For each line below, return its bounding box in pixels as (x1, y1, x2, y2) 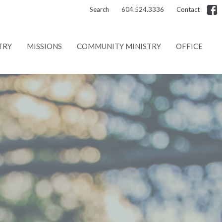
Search (90, 5, 109, 13)
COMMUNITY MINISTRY (77, 42, 162, 51)
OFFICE (176, 42, 203, 51)
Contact (176, 5, 200, 13)
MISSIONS (27, 42, 62, 51)
